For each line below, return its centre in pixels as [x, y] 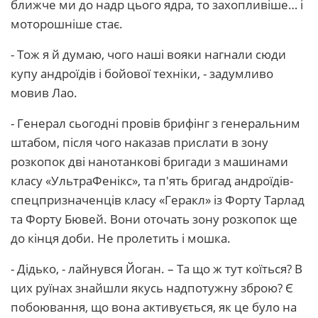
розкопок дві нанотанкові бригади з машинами [149, 161]
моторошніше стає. [67, 24]
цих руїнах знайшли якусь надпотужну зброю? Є [152, 288]
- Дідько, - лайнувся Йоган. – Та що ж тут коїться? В [157, 269]
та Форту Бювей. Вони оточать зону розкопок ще [154, 219]
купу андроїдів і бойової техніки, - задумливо [142, 73]
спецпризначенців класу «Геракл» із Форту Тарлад [158, 200]
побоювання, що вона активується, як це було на [154, 307]
